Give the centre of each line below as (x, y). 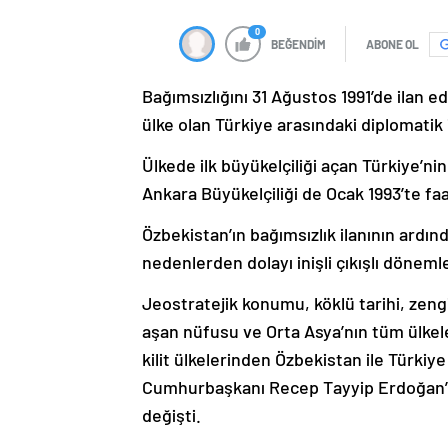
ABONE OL (392, 44)
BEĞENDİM (298, 44)
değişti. (171, 415)
